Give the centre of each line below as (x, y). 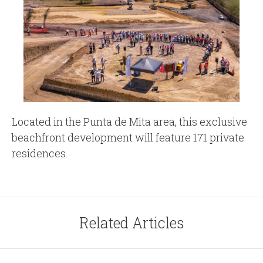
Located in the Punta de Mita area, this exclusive (129, 122)
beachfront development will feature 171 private (128, 138)
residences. (40, 154)
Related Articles (131, 223)
